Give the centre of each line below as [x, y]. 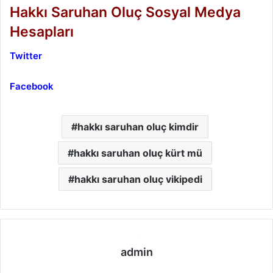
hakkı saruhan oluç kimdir [138, 127]
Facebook [32, 87]
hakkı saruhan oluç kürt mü [138, 153]
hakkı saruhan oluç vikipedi [138, 179]
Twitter [27, 56]
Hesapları [42, 31]
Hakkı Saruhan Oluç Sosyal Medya [125, 12]
